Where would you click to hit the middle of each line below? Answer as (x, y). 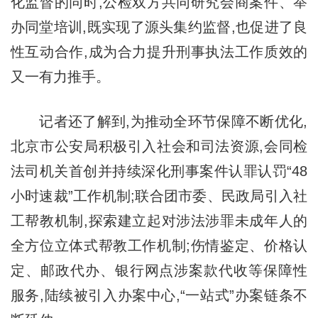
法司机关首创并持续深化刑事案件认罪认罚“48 (159, 171)
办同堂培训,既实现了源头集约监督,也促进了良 (159, 27)
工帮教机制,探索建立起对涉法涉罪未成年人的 (159, 221)
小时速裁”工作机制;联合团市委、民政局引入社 (159, 196)
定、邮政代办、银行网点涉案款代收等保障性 (159, 271)
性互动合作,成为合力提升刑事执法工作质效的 (159, 52)
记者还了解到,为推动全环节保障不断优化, (159, 122)
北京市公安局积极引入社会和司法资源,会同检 (159, 147)
